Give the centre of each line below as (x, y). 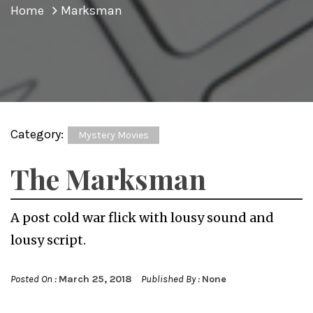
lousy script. (48, 240)
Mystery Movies (114, 136)
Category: (38, 134)
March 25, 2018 (95, 279)
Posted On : (35, 279)
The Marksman (108, 179)
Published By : (170, 279)
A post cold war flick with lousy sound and (142, 218)
